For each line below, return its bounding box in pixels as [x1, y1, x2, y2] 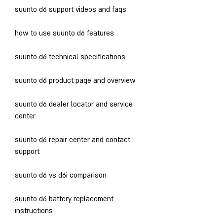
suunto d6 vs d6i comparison [15, 170, 107, 180]
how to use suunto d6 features [15, 28, 114, 38]
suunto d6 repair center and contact [15, 135, 130, 145]
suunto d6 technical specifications [15, 52, 125, 62]
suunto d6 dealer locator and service [15, 99, 133, 109]
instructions [15, 206, 53, 216]
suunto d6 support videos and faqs [15, 4, 126, 14]
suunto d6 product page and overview [15, 75, 136, 85]
